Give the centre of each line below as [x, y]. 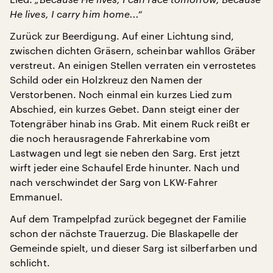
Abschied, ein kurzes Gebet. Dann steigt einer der [125, 109]
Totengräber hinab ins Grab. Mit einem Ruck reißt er [130, 123]
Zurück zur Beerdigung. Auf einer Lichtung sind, [122, 36]
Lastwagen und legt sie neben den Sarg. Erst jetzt [125, 153]
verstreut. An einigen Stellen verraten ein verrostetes [133, 65]
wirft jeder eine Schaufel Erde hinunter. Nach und [125, 167]
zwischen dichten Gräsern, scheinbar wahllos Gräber [133, 50]
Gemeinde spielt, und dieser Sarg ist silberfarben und [134, 248]
